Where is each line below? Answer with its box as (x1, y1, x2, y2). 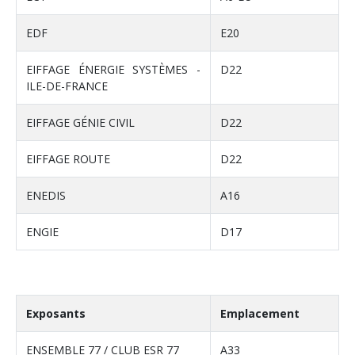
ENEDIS (26, 188, 66, 204)
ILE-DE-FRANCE (26, 78, 108, 94)
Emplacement (220, 306, 300, 322)
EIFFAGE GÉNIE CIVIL (26, 115, 135, 131)
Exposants (26, 306, 86, 322)
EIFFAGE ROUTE (26, 151, 110, 167)
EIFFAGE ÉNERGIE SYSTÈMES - (26, 62, 200, 78)
